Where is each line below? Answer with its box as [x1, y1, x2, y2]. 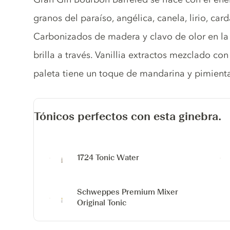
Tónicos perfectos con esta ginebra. [34, 110, 222, 123]
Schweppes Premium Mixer [77, 187, 179, 197]
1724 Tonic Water [77, 152, 140, 162]
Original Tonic [77, 198, 127, 207]
